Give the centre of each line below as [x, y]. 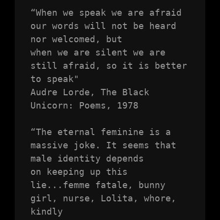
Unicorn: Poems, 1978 [84, 106]
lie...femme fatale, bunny [98, 185]
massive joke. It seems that [103, 145]
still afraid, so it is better [109, 66]
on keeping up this [79, 172]
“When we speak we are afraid [106, 13]
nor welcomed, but [76, 39]
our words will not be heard [103, 26]
